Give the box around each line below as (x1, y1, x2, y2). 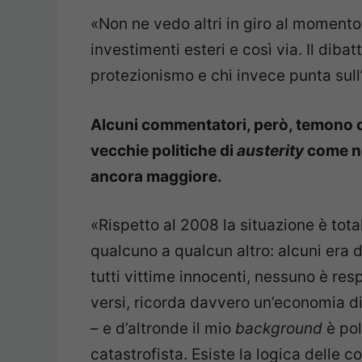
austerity (237, 141, 304, 160)
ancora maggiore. (90, 166, 222, 186)
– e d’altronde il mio (90, 319, 235, 339)
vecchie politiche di (90, 141, 237, 160)
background (235, 319, 322, 339)
